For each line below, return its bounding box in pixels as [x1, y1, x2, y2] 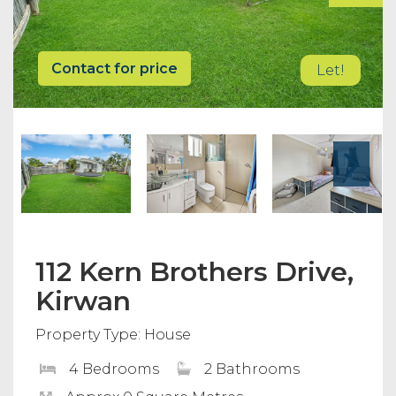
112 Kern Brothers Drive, [35, 255, 354, 288]
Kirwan [35, 284, 131, 317]
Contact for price [51, 59, 178, 77]
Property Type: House [35, 325, 191, 343]
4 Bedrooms [69, 360, 159, 377]
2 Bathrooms [204, 360, 300, 377]
